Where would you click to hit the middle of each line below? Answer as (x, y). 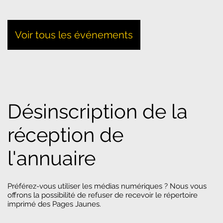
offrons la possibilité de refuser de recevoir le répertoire (103, 195)
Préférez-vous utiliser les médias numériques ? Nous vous (107, 186)
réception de (66, 134)
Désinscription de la (98, 111)
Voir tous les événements (74, 35)
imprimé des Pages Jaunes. (54, 204)
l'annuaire (52, 158)
